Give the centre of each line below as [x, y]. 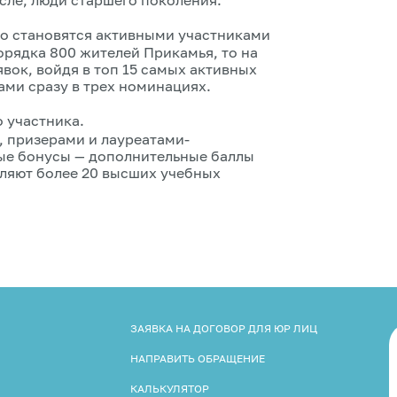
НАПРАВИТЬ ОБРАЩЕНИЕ [197, 358]
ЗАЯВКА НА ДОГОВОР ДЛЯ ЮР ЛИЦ [223, 328]
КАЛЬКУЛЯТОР [169, 388]
